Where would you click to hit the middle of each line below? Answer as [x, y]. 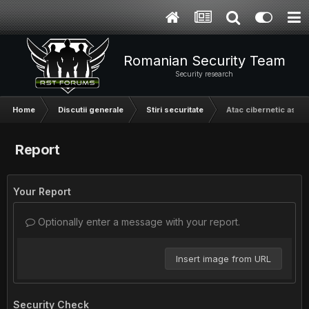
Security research [204, 74]
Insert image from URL [223, 259]
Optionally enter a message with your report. [138, 222]
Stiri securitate [175, 110]
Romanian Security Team [204, 61]
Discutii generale [91, 110]
